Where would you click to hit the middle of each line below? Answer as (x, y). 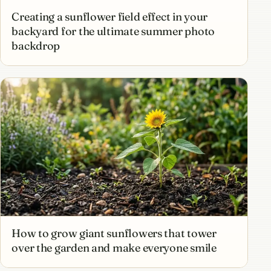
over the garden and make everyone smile (114, 247)
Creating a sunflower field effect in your (110, 16)
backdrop (36, 45)
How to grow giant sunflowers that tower (114, 233)
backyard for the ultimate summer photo (113, 31)
